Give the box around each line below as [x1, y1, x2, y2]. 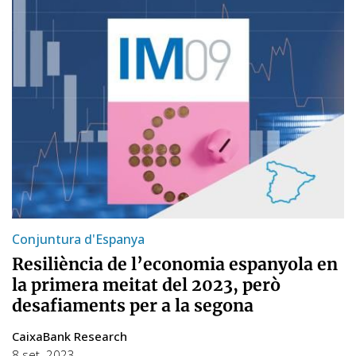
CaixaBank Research [12, 327, 127, 344]
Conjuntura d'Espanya [12, 230, 145, 248]
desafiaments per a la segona [12, 294, 253, 316]
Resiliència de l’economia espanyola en [12, 253, 338, 275]
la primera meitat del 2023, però [12, 273, 281, 296]
